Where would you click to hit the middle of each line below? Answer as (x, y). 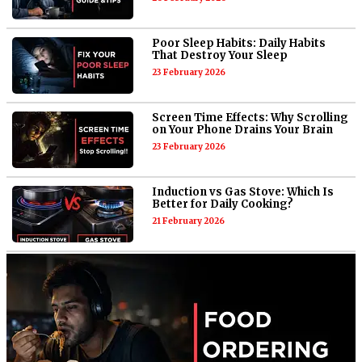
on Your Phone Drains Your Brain (243, 129)
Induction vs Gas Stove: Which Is (243, 192)
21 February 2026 (189, 221)
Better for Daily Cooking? (223, 204)
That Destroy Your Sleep (220, 55)
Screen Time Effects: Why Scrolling (250, 117)
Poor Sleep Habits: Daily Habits (239, 43)
